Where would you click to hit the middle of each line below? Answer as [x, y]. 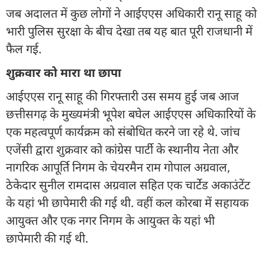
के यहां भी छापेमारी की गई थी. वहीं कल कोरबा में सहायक [127, 202]
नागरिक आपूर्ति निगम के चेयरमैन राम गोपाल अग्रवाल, [118, 167]
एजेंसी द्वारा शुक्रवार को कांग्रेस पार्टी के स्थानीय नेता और [122, 149]
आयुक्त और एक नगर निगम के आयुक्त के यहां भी [110, 220]
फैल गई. [24, 49]
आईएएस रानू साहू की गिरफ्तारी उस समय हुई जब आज [122, 96]
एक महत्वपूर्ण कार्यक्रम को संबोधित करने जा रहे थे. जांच [123, 131]
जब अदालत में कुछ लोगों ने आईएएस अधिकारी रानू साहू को [131, 13]
